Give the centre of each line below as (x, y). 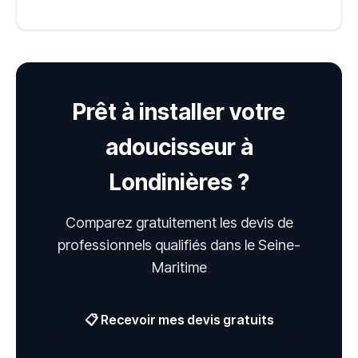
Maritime (179, 268)
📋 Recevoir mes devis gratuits (179, 320)
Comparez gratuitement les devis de (179, 223)
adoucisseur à (179, 147)
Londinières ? (179, 183)
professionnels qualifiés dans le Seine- (179, 245)
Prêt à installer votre (179, 112)
